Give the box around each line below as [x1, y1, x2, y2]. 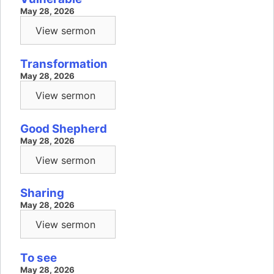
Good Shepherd [20, 121, 107, 136]
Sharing [20, 186, 64, 201]
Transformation [20, 57, 108, 72]
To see [20, 250, 57, 265]
